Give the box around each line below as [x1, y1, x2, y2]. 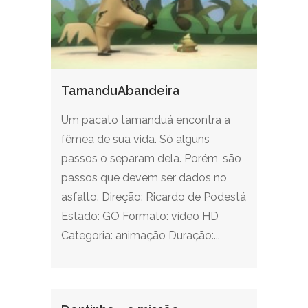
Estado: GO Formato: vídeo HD [61, 210, 219, 223]
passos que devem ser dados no [61, 171, 227, 184]
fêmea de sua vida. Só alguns [61, 133, 210, 146]
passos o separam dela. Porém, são [61, 152, 241, 165]
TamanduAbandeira [61, 83, 180, 98]
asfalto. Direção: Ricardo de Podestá [61, 190, 246, 203]
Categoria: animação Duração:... [61, 229, 220, 242]
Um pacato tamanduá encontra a [61, 113, 230, 126]
